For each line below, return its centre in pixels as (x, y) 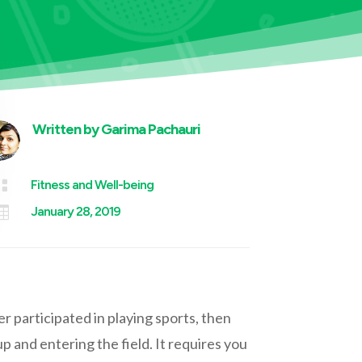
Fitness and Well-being (93, 185)
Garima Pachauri (151, 130)
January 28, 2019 (76, 212)
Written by (67, 130)
